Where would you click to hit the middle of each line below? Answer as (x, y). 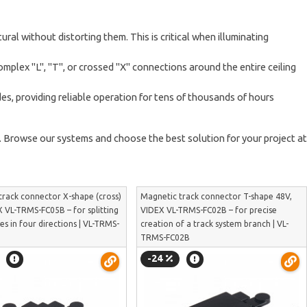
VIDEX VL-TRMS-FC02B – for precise (208, 210)
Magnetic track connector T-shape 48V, (216, 196)
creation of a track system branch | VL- (214, 224)
